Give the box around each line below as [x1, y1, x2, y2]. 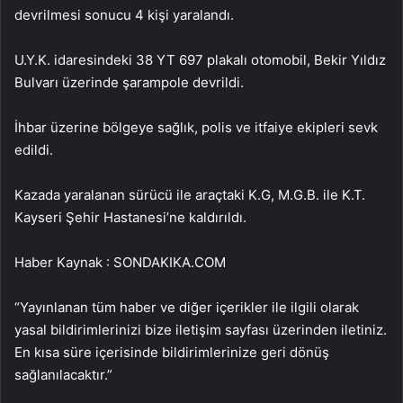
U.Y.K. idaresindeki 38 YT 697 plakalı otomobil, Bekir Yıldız [14, 51, 386, 68]
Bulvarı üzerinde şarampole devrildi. [14, 74, 244, 91]
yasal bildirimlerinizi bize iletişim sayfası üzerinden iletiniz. [14, 321, 387, 338]
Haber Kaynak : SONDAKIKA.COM [14, 254, 226, 271]
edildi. [14, 141, 53, 158]
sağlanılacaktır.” [14, 366, 112, 383]
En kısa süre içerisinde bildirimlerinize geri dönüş [14, 344, 329, 361]
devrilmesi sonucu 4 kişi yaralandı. [14, 6, 234, 23]
